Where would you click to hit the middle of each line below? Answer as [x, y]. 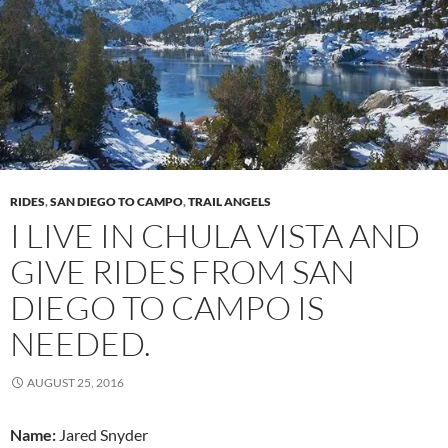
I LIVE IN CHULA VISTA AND [215, 235]
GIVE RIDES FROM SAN [182, 271]
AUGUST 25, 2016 [75, 382]
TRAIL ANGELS [229, 201]
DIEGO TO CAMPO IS [167, 307]
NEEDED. [80, 343]
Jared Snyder [102, 434]
